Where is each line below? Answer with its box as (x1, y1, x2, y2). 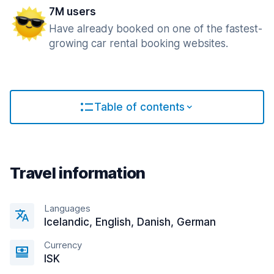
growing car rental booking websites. (49, 37, 228, 50)
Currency (44, 239, 82, 251)
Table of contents (94, 101, 185, 113)
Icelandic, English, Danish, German (44, 216, 216, 228)
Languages (44, 202, 91, 214)
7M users (49, 6, 96, 18)
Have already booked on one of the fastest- (49, 23, 262, 35)
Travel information (10, 163, 146, 182)
